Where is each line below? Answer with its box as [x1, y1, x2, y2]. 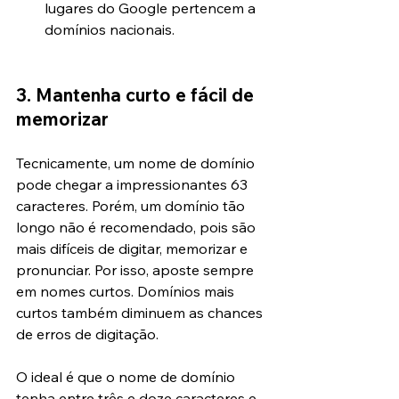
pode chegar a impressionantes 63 [16, 175, 251, 193]
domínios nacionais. [45, 20, 175, 38]
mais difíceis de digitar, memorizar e [16, 239, 251, 257]
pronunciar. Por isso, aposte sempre [16, 260, 257, 279]
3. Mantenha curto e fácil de [16, 83, 258, 106]
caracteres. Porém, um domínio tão [16, 196, 248, 215]
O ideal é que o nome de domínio [16, 367, 239, 386]
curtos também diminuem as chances [16, 303, 266, 322]
